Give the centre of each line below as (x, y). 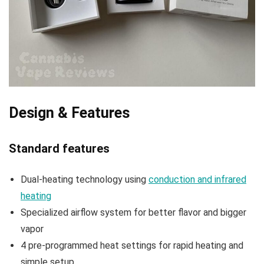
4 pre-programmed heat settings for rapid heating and (132, 246)
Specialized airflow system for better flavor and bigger (133, 213)
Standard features (59, 149)
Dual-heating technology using (85, 180)
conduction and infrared (197, 180)
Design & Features (69, 113)
